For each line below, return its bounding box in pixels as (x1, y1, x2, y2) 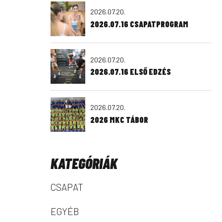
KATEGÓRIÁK (51, 154, 117, 172)
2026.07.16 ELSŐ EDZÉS (90, 66, 171, 77)
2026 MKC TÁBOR (90, 114, 148, 124)
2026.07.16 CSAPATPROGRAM (90, 18, 188, 29)
